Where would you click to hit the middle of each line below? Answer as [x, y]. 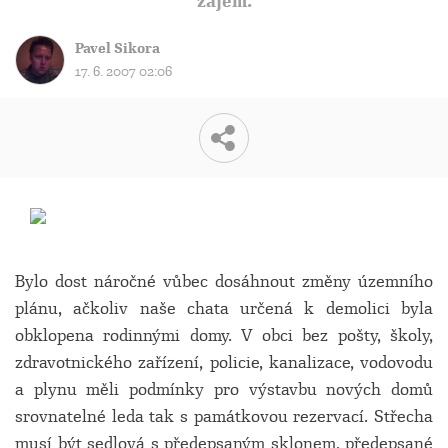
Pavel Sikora [117, 48]
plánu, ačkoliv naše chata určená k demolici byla [224, 308]
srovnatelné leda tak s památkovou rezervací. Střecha [224, 416]
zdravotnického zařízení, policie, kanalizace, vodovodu [224, 362]
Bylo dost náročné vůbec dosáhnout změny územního [224, 281]
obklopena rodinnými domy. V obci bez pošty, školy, [224, 335]
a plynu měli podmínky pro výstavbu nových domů [224, 389]
